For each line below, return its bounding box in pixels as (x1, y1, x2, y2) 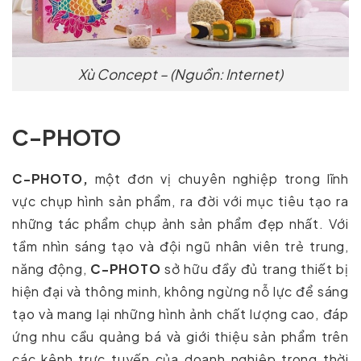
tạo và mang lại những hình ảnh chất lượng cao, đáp (12, 305, 349, 322)
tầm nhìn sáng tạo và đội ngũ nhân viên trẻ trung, (12, 237, 349, 255)
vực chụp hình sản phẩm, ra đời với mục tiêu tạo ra (12, 192, 349, 210)
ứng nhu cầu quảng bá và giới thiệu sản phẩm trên (12, 327, 349, 345)
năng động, (12, 259, 90, 277)
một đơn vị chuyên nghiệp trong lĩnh (88, 169, 349, 187)
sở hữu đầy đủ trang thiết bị (160, 259, 349, 277)
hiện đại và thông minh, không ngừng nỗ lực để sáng (12, 282, 349, 300)
